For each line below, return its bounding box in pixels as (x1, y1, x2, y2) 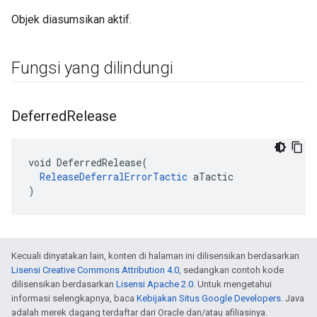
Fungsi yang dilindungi (11, 58, 173, 78)
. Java (281, 293, 304, 304)
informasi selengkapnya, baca (11, 293, 137, 304)
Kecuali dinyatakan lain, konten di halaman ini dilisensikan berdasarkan (11, 250, 299, 261)
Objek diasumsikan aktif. (11, 13, 132, 26)
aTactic (188, 170, 234, 183)
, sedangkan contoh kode (179, 265, 284, 275)
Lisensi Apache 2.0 (116, 279, 193, 289)
